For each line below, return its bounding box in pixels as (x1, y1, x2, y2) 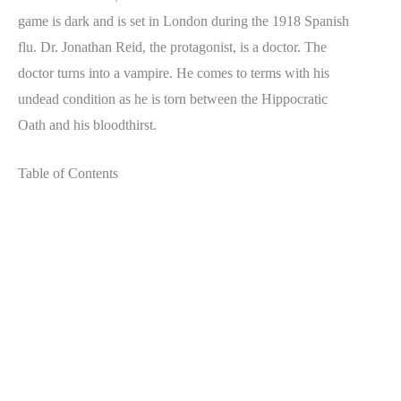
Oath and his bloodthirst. (18, 116, 157, 132)
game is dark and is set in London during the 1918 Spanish (18, 13, 349, 29)
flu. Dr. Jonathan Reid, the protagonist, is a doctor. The (18, 38, 327, 55)
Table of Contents (18, 166, 118, 182)
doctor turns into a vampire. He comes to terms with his (18, 64, 329, 81)
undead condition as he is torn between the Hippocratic (18, 90, 328, 107)
